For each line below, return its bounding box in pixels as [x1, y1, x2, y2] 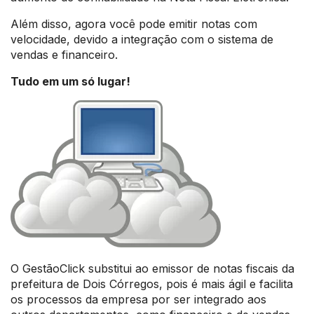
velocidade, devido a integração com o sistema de [11, 32, 273, 46]
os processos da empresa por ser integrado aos [11, 292, 266, 306]
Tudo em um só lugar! [11, 74, 130, 88]
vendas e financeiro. [11, 48, 118, 62]
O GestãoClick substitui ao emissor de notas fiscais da [11, 261, 294, 275]
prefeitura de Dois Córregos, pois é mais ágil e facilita [11, 277, 293, 291]
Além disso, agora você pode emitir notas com [11, 17, 257, 31]
